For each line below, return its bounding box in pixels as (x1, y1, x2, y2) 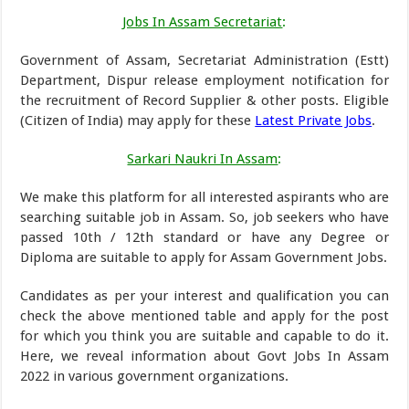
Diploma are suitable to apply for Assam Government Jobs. (20, 249, 388, 266)
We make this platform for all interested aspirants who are (20, 189, 389, 205)
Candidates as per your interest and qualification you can (20, 288, 389, 304)
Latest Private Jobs (255, 112, 372, 129)
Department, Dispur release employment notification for (20, 72, 389, 89)
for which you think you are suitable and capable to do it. (20, 328, 389, 344)
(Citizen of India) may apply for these (20, 112, 256, 129)
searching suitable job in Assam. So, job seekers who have (20, 209, 389, 225)
